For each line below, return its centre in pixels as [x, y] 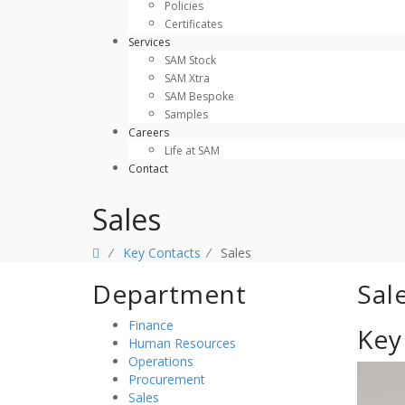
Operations [161, 362]
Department [170, 294]
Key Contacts [162, 253]
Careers [149, 133]
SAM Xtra [187, 79]
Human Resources [182, 344]
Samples [186, 115]
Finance [151, 325]
